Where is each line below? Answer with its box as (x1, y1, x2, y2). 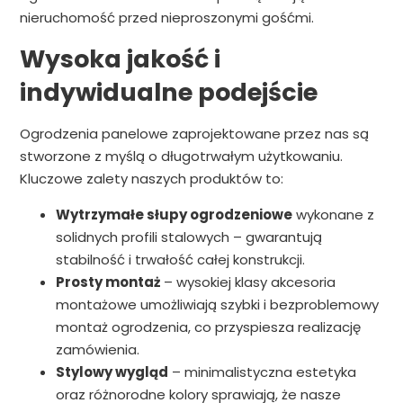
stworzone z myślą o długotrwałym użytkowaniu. (19, 147, 343, 166)
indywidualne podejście (19, 76, 318, 110)
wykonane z (291, 205, 374, 225)
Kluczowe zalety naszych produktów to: (19, 169, 283, 189)
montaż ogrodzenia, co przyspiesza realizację (55, 318, 361, 337)
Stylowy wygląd (55, 363, 168, 382)
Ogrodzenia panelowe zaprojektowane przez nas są (19, 124, 369, 144)
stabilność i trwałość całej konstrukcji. (55, 250, 305, 270)
